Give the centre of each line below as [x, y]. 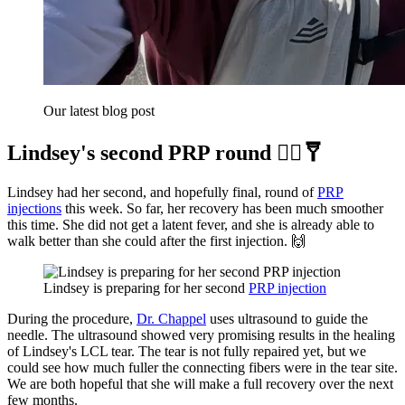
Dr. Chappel [171, 319]
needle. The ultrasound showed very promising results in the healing [201, 335]
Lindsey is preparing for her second [146, 288]
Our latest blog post [99, 110]
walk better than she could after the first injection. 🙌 [156, 241]
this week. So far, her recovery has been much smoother [222, 209]
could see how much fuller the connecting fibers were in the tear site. [202, 368]
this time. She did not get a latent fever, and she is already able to [191, 225]
